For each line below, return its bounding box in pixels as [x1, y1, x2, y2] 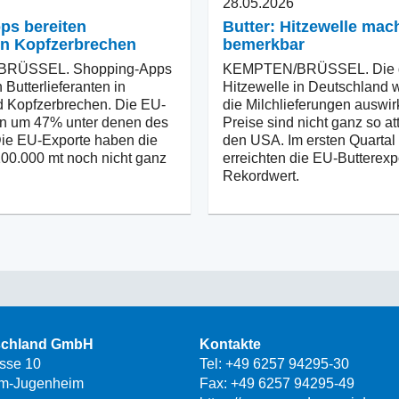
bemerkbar [223, 35, 305, 53]
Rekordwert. [223, 167, 299, 183]
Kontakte [199, 336, 261, 352]
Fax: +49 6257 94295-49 [199, 375, 354, 391]
